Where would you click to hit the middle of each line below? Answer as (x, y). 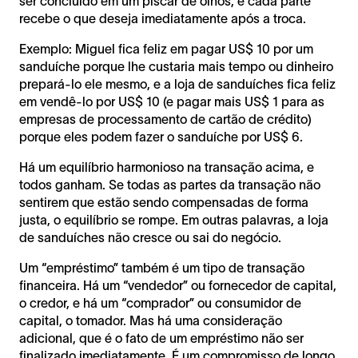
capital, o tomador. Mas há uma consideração (151, 320)
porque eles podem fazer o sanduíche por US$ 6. (163, 136)
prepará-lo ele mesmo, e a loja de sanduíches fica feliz (177, 84)
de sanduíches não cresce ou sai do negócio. (150, 237)
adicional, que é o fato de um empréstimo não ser (161, 338)
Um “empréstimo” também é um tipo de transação (162, 267)
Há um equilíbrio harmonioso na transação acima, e (167, 167)
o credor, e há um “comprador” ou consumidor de (160, 302)
